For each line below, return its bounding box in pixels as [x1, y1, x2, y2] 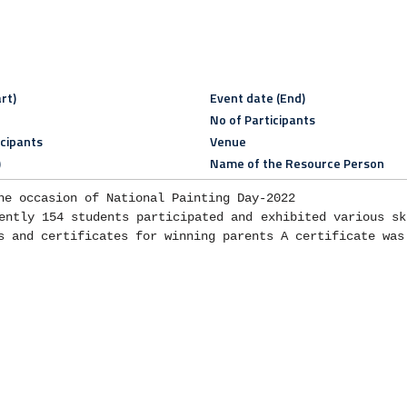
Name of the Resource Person [209, 154, 384, 174]
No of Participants [209, 110, 315, 130]
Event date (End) [209, 88, 305, 108]
